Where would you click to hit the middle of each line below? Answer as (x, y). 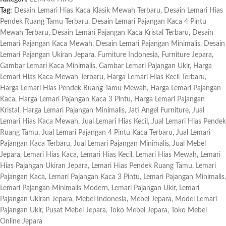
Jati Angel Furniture (158, 111)
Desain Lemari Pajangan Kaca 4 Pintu (149, 22)
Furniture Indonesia (128, 55)
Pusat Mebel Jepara (76, 211)
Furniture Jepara (187, 55)
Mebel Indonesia (101, 200)
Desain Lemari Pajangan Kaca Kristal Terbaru (120, 33)
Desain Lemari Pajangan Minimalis (148, 44)
